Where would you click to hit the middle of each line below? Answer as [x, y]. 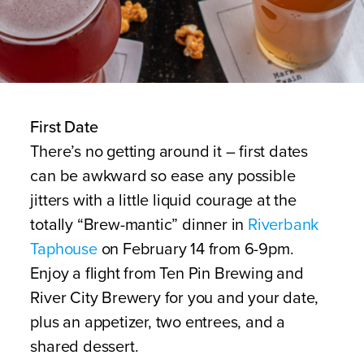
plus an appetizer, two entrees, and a [158, 323]
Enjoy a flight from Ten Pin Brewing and [167, 274]
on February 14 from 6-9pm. [195, 249]
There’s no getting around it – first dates [169, 152]
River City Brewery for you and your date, [175, 298]
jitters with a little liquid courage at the [163, 201]
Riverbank [283, 225]
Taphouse [64, 249]
